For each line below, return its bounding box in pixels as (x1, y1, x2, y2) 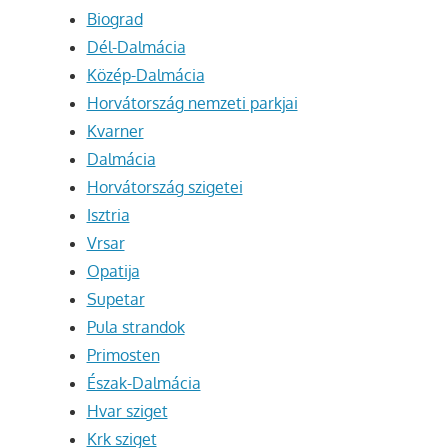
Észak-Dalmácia (86, 373, 201, 394)
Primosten (86, 345, 160, 366)
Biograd (86, 9, 143, 30)
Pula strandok (86, 317, 185, 338)
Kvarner (86, 121, 144, 142)
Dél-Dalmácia (86, 37, 186, 58)
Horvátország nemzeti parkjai (86, 93, 298, 114)
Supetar (86, 289, 145, 310)
